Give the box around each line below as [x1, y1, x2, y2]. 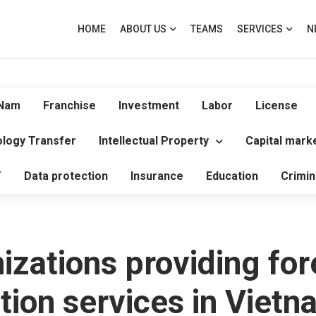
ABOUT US [119, 23, 166, 35]
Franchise [43, 99, 96, 112]
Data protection [24, 169, 108, 183]
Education [206, 169, 258, 183]
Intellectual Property [99, 134, 209, 147]
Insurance [130, 169, 183, 183]
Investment [119, 99, 179, 112]
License [255, 99, 298, 112]
